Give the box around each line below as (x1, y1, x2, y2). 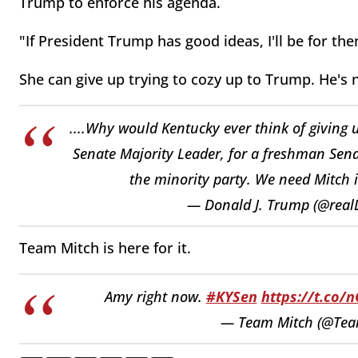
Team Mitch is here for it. (19, 238, 195, 258)
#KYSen (205, 286, 257, 306)
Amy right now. (104, 286, 206, 306)
